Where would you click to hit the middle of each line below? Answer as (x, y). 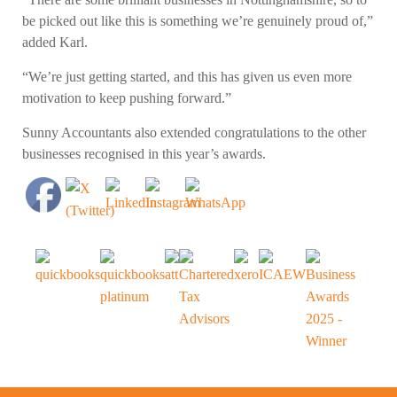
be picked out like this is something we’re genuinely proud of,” (198, 21)
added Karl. (55, 42)
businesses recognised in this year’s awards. (144, 154)
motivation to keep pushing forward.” (127, 98)
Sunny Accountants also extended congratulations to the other (194, 132)
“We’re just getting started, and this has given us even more (187, 77)
